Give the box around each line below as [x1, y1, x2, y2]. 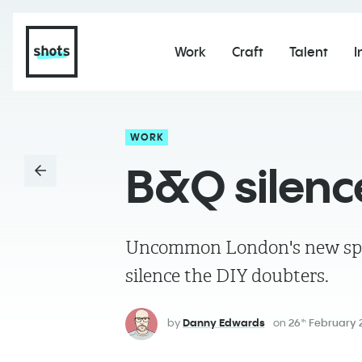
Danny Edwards [182, 316, 265, 329]
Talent [288, 44, 328, 60]
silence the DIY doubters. [124, 265, 329, 286]
